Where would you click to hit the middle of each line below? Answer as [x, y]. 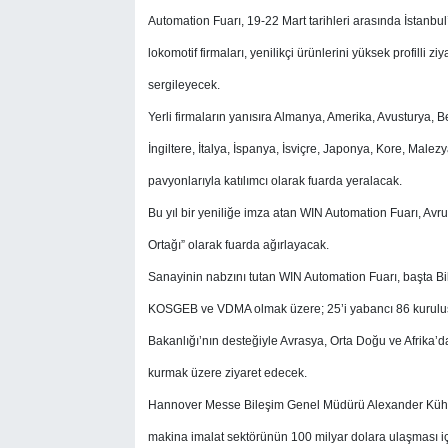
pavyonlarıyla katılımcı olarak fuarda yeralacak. [274, 180]
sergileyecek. [183, 84]
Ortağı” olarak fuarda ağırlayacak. [239, 244]
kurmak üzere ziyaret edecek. [227, 372]
